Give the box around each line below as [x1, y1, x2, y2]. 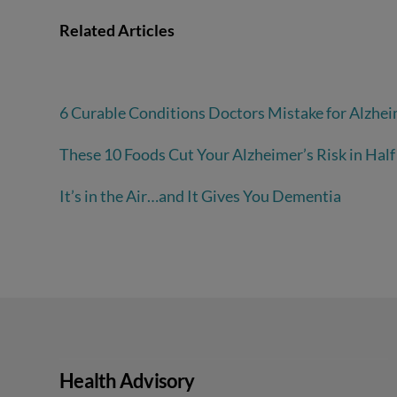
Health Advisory [59, 368, 195, 393]
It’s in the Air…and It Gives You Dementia [59, 185, 342, 206]
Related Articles [59, 19, 175, 40]
